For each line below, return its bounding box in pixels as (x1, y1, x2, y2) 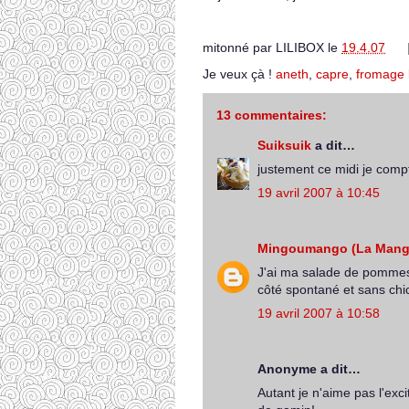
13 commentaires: (216, 108, 327, 122)
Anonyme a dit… (257, 362, 361, 376)
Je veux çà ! (203, 67, 276, 81)
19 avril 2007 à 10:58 (257, 306, 380, 320)
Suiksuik (257, 138, 311, 152)
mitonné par (203, 40, 276, 56)
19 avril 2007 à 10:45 (257, 185, 380, 200)
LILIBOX (276, 40, 324, 56)
